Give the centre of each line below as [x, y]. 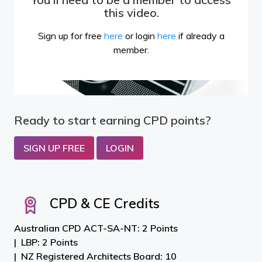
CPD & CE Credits [103, 204]
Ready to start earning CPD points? [113, 120]
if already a [200, 35]
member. [131, 49]
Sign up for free [71, 35]
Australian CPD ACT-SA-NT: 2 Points [96, 228]
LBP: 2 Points [49, 242]
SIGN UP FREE [54, 148]
